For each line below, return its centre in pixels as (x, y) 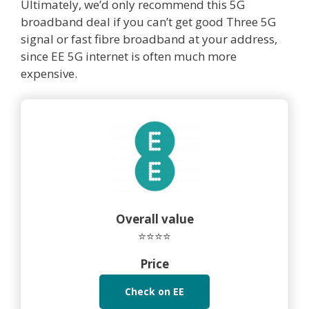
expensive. (49, 73)
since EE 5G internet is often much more (129, 56)
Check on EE (154, 292)
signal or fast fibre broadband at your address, (149, 39)
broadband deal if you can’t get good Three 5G (148, 21)
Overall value (154, 219)
